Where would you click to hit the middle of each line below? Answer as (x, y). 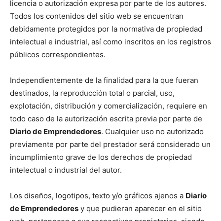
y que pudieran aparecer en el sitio (140, 208)
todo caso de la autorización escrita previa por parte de (106, 118)
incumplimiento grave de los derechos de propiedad (101, 157)
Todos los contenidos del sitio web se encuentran (97, 16)
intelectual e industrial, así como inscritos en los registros (110, 41)
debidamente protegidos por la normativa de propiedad (106, 29)
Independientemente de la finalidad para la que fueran (104, 80)
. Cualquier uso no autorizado (152, 131)
